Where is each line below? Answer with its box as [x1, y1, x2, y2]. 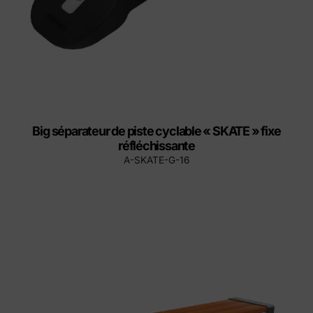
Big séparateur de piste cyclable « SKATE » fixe [32, 124, 281, 139]
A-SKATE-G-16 [124, 154, 189, 166]
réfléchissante [117, 138, 196, 154]
